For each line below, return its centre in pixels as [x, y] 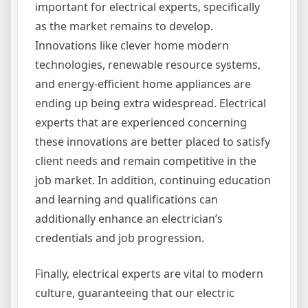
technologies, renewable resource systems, [148, 65]
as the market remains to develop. [124, 26]
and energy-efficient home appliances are [143, 84]
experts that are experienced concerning [141, 122]
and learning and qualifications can [126, 199]
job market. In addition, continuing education [153, 180]
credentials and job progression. [120, 238]
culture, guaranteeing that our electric [135, 293]
